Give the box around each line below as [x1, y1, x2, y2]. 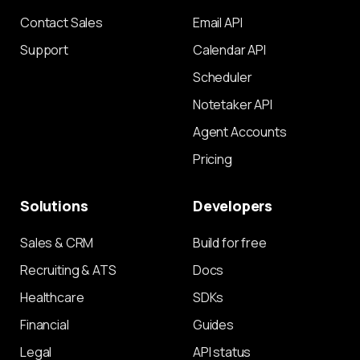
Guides [192, 316, 234, 334]
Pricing [192, 150, 232, 169]
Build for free [192, 234, 267, 252]
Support [20, 41, 68, 59]
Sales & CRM [20, 234, 94, 252]
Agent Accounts [192, 123, 287, 141]
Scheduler [192, 68, 252, 87]
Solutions [20, 196, 88, 216]
